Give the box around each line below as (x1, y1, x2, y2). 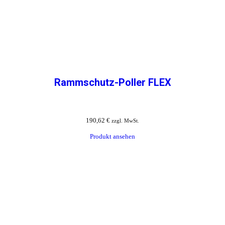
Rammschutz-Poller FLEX (54, 76, 171, 88)
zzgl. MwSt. (111, 117, 139, 124)
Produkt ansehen (90, 132, 135, 140)
